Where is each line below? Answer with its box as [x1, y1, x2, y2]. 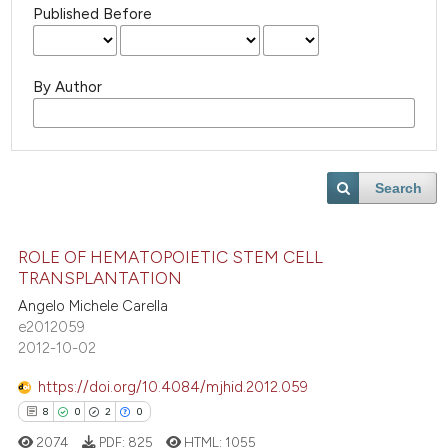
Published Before [33, 5, 153, 24]
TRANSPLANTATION [18, 267, 183, 288]
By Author [33, 78, 103, 96]
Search [375, 180, 423, 197]
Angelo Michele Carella [18, 297, 169, 316]
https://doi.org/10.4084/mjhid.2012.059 [38, 377, 309, 396]
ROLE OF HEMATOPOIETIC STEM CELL [18, 246, 324, 267]
